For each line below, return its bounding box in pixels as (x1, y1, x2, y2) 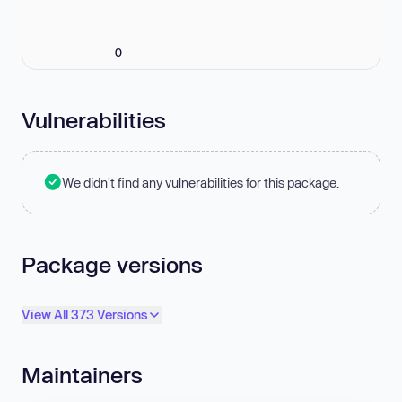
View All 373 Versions (22, 307, 147, 323)
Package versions (22, 250, 203, 277)
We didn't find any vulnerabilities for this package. (62, 174, 339, 190)
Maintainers (22, 362, 143, 389)
